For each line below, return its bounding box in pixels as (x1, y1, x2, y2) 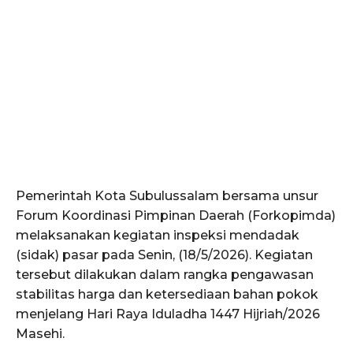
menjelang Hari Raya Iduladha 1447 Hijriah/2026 (16, 306, 320, 321)
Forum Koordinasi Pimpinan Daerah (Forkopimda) (16, 207, 336, 223)
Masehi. (16, 325, 65, 341)
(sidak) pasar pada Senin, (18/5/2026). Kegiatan (16, 247, 313, 262)
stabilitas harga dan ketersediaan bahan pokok (16, 286, 318, 302)
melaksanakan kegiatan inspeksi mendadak (16, 227, 299, 243)
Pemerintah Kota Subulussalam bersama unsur (16, 188, 318, 203)
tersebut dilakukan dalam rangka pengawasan (16, 266, 314, 282)
